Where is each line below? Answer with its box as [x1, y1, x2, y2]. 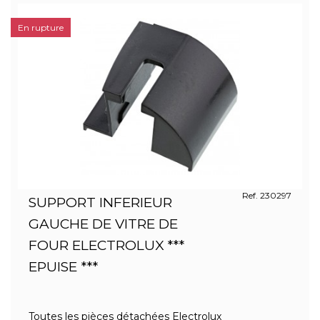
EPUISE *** [29, 259, 98, 275]
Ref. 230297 [241, 190, 291, 201]
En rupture [18, 22, 64, 33]
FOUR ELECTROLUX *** [29, 237, 184, 254]
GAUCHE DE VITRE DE [29, 216, 178, 232]
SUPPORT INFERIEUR [29, 194, 172, 211]
